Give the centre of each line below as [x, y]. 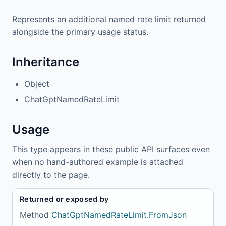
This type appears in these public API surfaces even [111, 150]
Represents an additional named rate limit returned [109, 19]
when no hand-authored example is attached [98, 162]
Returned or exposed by [64, 199]
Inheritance [46, 62]
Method [34, 215]
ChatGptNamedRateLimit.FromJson [119, 215]
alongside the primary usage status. [80, 32]
